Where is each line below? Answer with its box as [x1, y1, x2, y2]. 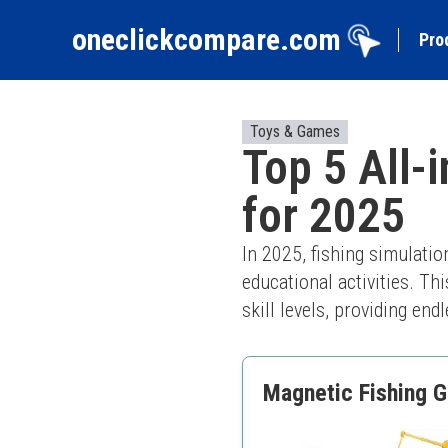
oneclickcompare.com [72, 22, 341, 57]
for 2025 [242, 187, 405, 244]
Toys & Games [250, 122, 340, 141]
